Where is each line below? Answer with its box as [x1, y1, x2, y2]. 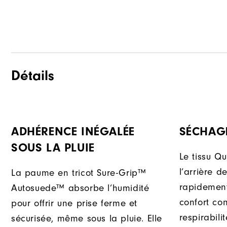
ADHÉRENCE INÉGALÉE [11, 125, 135, 139]
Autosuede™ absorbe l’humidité [11, 182, 149, 194]
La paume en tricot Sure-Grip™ [11, 167, 146, 179]
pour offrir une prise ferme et [11, 198, 138, 209]
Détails [11, 67, 54, 84]
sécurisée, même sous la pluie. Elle [11, 213, 163, 224]
